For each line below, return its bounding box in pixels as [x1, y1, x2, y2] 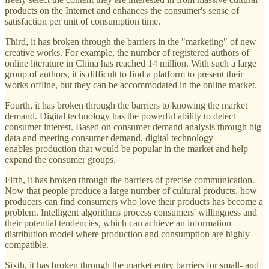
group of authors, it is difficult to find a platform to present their [5, 68, 243, 79]
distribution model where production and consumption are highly [5, 228, 250, 239]
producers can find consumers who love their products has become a [5, 196, 263, 207]
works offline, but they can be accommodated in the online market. [5, 79, 257, 90]
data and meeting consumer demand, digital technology [5, 132, 213, 143]
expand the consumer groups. [5, 154, 116, 165]
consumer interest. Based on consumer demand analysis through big [5, 121, 261, 132]
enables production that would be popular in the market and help [5, 143, 248, 154]
